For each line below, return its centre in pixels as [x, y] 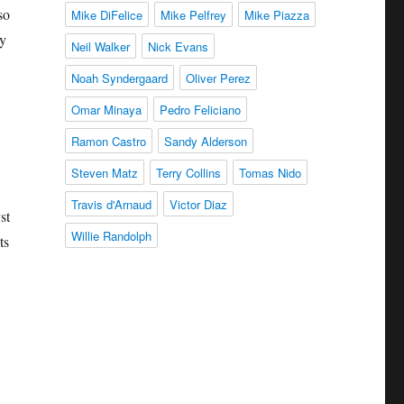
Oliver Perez [218, 78]
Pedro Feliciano [200, 110]
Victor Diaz [198, 204]
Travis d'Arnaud [111, 204]
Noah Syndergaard [119, 78]
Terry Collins [188, 173]
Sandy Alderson [205, 141]
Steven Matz [104, 173]
